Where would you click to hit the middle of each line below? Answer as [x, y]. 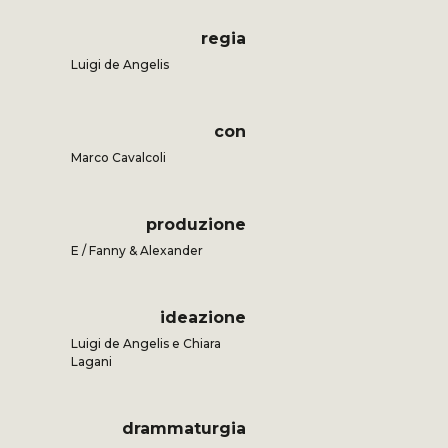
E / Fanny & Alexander [136, 251]
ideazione [203, 318]
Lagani [91, 362]
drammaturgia [184, 429]
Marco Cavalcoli [118, 158]
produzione [196, 225]
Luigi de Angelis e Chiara [145, 344]
